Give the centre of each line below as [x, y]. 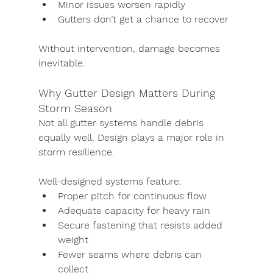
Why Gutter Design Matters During [128, 93]
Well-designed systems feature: [110, 181]
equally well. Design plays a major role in [133, 137]
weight [73, 240]
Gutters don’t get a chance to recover [143, 19]
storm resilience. [76, 152]
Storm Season [75, 108]
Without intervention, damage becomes [130, 48]
